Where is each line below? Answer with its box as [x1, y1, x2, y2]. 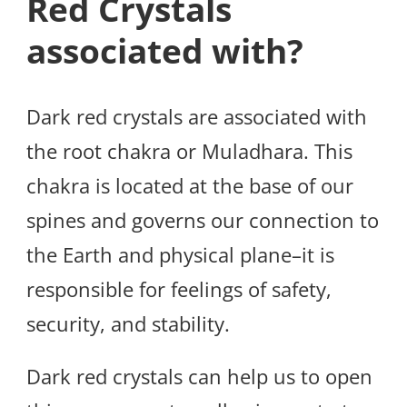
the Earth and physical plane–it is [26, 241, 334, 269]
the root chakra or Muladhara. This [26, 137, 352, 165]
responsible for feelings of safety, [26, 275, 332, 303]
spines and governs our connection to [26, 206, 379, 234]
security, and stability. [26, 310, 230, 338]
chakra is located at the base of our [26, 172, 353, 200]
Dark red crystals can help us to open [26, 362, 372, 391]
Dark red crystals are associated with [26, 103, 367, 131]
